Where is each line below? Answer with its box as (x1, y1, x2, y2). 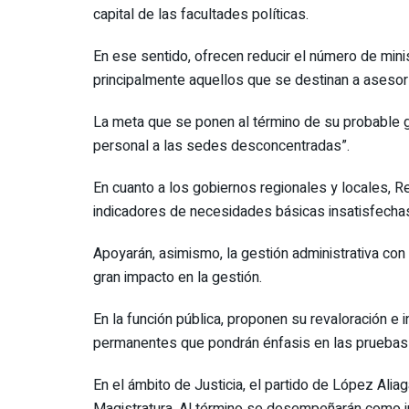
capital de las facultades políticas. (93, 3, 309, 26)
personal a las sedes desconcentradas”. (93, 134, 350, 157)
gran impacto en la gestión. (93, 266, 262, 288)
